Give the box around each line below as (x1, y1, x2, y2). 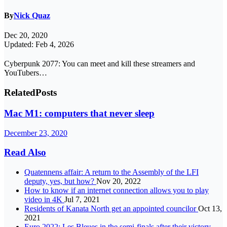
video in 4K (24, 195, 64, 204)
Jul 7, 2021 (64, 195, 100, 204)
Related (4, 87, 35, 98)
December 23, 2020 (4, 128, 67, 137)
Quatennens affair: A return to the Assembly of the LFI (24, 168, 199, 176)
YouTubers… (4, 68, 47, 78)
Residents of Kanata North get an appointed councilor (24, 204, 198, 213)
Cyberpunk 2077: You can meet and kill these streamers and (4, 59, 195, 68)
